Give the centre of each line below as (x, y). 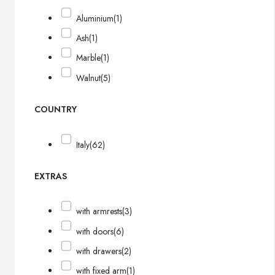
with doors (95, 231)
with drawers (99, 251)
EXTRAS (51, 176)
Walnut (89, 78)
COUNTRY (56, 110)
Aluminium (95, 18)
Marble (89, 58)
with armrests (99, 211)
